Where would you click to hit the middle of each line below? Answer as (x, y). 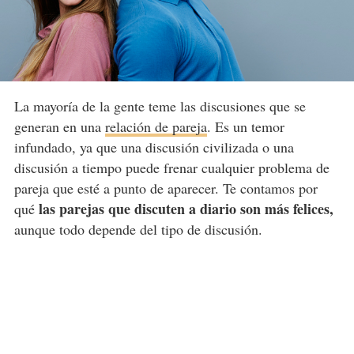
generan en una (59, 127)
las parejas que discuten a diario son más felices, (186, 209)
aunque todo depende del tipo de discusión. (138, 230)
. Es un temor (245, 127)
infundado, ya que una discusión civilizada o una (154, 147)
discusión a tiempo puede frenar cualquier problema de (171, 168)
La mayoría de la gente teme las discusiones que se (160, 106)
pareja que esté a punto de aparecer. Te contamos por (166, 188)
